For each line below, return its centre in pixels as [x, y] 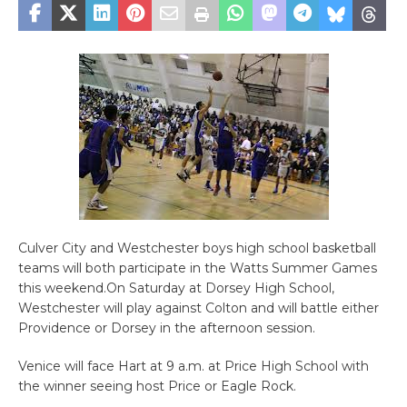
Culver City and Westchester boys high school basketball [197, 248]
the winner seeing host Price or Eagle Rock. [157, 387]
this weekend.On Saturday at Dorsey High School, [176, 288]
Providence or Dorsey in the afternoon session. [167, 328]
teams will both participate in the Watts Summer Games [198, 268]
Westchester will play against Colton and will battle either [199, 308]
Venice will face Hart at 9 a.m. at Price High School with [194, 367]
